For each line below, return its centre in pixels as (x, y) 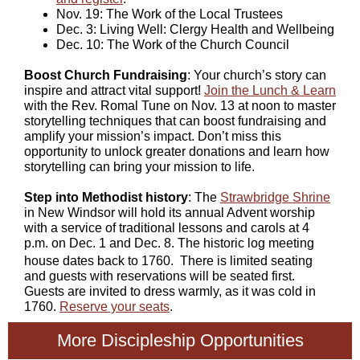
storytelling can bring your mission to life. (139, 167)
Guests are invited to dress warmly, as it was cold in (170, 292)
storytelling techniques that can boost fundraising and (175, 121)
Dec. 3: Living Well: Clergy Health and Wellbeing (195, 29)
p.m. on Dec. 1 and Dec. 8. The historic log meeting (169, 243)
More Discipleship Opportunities (180, 340)
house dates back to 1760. (100, 261)
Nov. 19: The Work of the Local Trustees (170, 14)
